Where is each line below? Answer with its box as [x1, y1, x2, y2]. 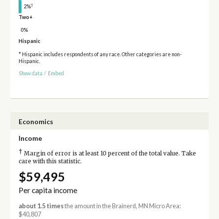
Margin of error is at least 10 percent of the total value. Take [22, 150, 196, 157]
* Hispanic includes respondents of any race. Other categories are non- [18, 51, 182, 58]
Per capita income [18, 185, 77, 195]
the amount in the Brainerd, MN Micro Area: [63, 202, 181, 210]
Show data [18, 70, 43, 76]
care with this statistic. [18, 157, 82, 165]
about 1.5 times [18, 202, 64, 210]
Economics [18, 117, 53, 126]
